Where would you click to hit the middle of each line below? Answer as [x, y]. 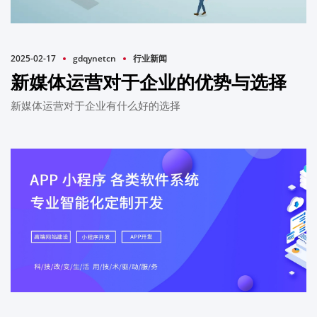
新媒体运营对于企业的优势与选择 [149, 81]
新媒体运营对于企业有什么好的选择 [96, 106]
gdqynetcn [94, 59]
